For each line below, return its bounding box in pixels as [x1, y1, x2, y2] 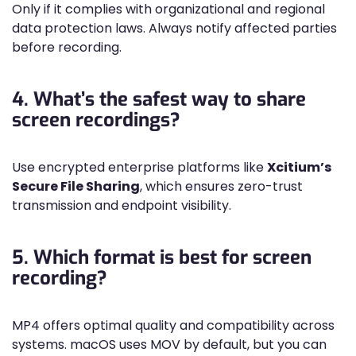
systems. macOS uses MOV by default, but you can [12, 335, 327, 354]
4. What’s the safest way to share [12, 87, 306, 112]
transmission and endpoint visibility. [12, 196, 231, 215]
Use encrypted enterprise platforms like [12, 158, 267, 176]
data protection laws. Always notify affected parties [12, 19, 337, 37]
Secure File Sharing [12, 177, 140, 195]
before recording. [12, 38, 122, 56]
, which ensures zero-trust [140, 177, 303, 195]
